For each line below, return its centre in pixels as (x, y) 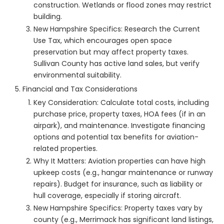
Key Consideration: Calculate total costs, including (121, 103)
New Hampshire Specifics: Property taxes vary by (118, 208)
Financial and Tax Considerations (80, 89)
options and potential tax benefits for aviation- (116, 137)
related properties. (65, 149)
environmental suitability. (77, 75)
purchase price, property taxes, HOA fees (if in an (119, 114)
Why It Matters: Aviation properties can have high (119, 161)
